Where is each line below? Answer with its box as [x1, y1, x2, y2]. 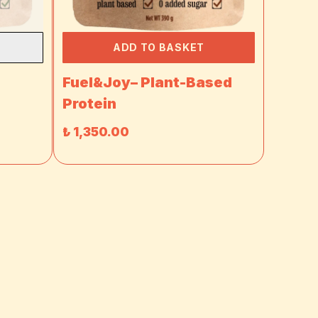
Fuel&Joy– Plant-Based [62, 73, 232, 91]
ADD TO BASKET [112, 41, 204, 54]
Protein [62, 94, 116, 112]
